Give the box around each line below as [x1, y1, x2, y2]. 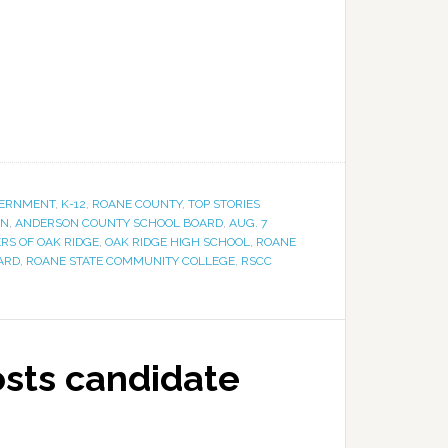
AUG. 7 [229, 216, 267, 230]
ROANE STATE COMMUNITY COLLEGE [26, 254, 235, 268]
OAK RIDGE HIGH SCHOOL [105, 235, 250, 249]
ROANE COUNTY [92, 197, 182, 211]
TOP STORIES [188, 197, 260, 211]
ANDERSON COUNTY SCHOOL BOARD [15, 216, 223, 230]
